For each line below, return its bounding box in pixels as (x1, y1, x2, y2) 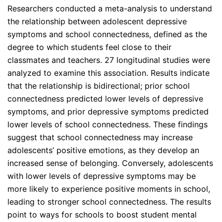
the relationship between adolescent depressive (7, 16, 187, 27)
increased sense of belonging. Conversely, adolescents (7, 158, 213, 168)
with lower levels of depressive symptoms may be (7, 171, 196, 181)
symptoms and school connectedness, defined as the (7, 29, 207, 40)
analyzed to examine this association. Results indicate (7, 68, 210, 78)
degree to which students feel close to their (7, 42, 171, 53)
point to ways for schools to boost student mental (7, 210, 197, 220)
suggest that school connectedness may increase (7, 132, 193, 143)
